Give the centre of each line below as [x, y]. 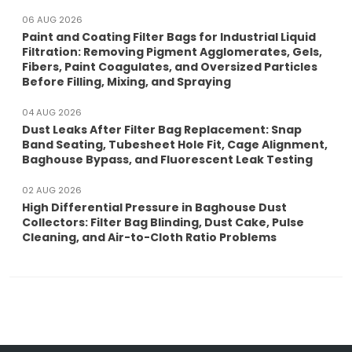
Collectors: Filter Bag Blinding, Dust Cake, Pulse [163, 223]
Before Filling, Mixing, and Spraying [126, 82]
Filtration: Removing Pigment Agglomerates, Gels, [172, 52]
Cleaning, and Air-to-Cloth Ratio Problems [149, 238]
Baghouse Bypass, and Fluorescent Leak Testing [167, 160]
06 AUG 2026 [52, 20]
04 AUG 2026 [52, 113]
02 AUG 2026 [52, 191]
